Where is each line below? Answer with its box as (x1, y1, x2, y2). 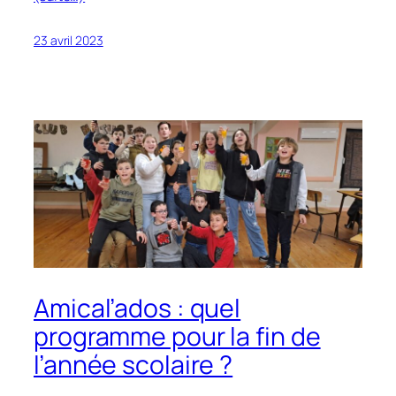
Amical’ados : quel (34, 290, 241, 325)
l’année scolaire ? (34, 346, 233, 382)
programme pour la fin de (34, 318, 321, 354)
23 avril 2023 (34, 31, 103, 49)
